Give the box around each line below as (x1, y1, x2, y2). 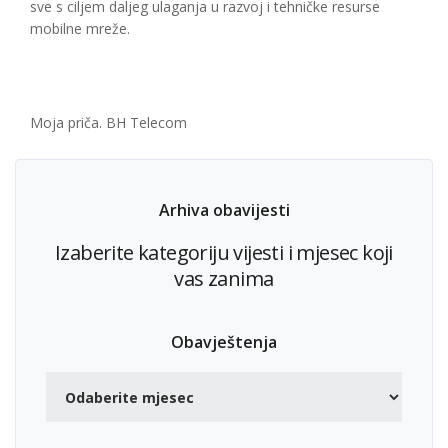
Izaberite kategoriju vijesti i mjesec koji (55, 239, 393, 266)
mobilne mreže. (30, 19, 130, 38)
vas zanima (174, 265, 274, 292)
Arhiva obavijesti (158, 199, 290, 221)
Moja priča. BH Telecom (30, 113, 187, 132)
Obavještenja (171, 331, 277, 353)
